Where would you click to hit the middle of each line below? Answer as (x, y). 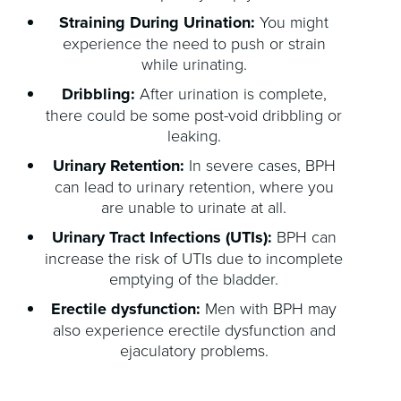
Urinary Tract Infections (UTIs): (162, 238)
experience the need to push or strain (194, 43)
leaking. (194, 136)
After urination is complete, (230, 94)
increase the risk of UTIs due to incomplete (194, 258)
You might (292, 22)
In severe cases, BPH (260, 165)
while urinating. (194, 64)
